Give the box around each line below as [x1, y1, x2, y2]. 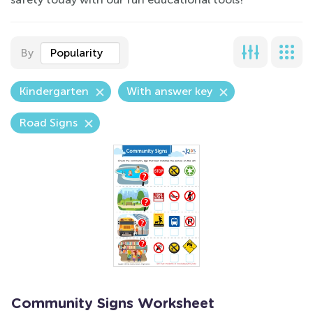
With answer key [126, 85, 212, 98]
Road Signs [19, 116, 78, 129]
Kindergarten [19, 85, 89, 98]
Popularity [50, 46, 103, 59]
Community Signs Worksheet [11, 297, 214, 311]
